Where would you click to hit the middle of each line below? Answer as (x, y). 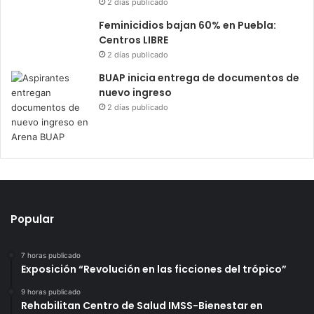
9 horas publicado (51, 292)
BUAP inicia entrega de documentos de (199, 78)
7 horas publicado (51, 255)
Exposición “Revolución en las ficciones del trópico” (154, 269)
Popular (32, 219)
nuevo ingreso (135, 93)
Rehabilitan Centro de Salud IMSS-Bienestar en (142, 306)
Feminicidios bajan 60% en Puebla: (187, 25)
